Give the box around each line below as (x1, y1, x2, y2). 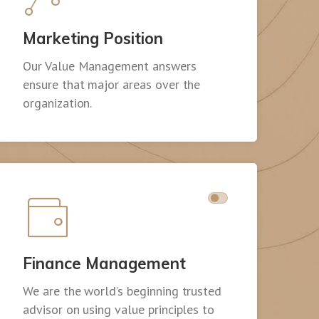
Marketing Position (23, 28, 163, 49)
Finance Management (23, 253, 186, 274)
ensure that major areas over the (23, 76, 201, 93)
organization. (23, 95, 93, 112)
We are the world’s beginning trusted (23, 283, 222, 300)
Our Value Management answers (23, 58, 197, 75)
